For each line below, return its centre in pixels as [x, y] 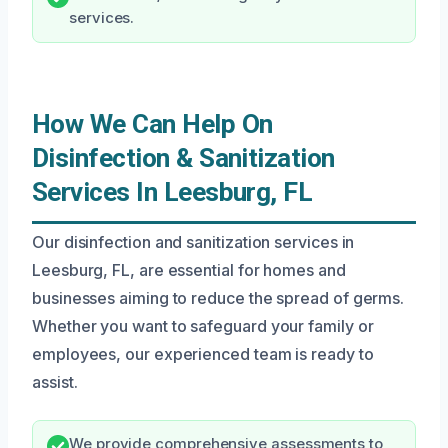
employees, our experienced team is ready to [203, 354]
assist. [55, 382]
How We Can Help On [152, 124]
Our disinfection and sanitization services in [193, 242]
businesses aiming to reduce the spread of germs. [218, 298]
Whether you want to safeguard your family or [203, 326]
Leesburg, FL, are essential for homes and [189, 270]
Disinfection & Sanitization [183, 158]
